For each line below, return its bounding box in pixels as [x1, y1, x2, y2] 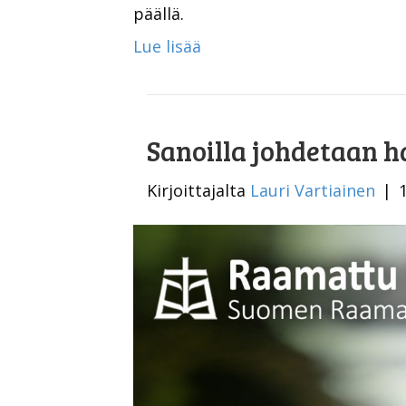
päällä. [133, 2, 184, 24]
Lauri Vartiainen [250, 179, 375, 201]
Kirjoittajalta [147, 179, 250, 201]
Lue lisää [133, 34, 201, 57]
